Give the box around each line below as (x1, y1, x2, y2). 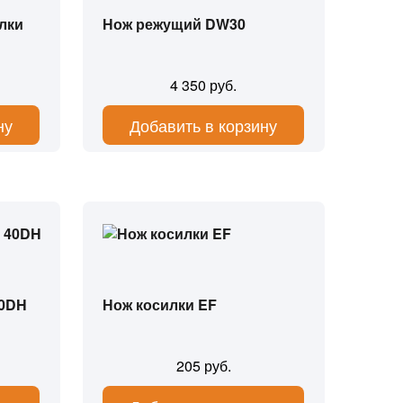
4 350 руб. (170, 75, 237, 95)
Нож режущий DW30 (103, 13, 246, 34)
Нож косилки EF (103, 294, 218, 315)
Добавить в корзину (130, 113, 278, 137)
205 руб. (175, 355, 231, 376)
